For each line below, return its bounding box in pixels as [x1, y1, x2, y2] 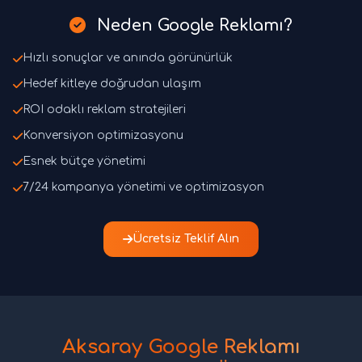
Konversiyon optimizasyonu [23, 129, 183, 142]
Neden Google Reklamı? [92, 16, 293, 36]
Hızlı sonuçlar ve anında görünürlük [23, 52, 233, 65]
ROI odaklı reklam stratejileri [23, 103, 186, 116]
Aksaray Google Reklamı [61, 336, 301, 359]
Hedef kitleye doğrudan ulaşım [23, 78, 201, 90]
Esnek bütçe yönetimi [23, 155, 145, 168]
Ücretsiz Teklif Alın [133, 233, 239, 246]
